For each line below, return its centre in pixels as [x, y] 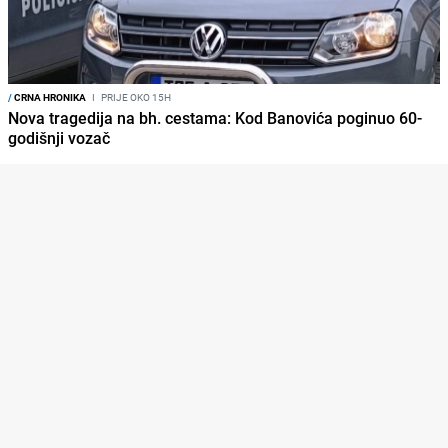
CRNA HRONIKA [49, 96]
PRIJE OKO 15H [135, 96]
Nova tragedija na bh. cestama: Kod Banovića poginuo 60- [215, 117]
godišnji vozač [59, 137]
